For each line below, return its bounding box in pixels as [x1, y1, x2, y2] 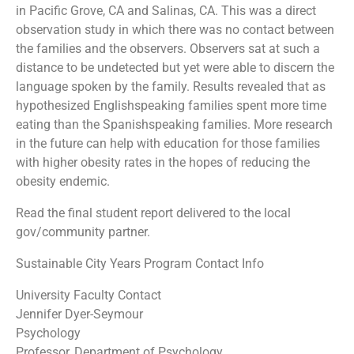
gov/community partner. [16, 224, 150, 239]
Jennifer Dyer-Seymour [16, 306, 143, 322]
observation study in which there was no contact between [16, 21, 334, 37]
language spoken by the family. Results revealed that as [16, 78, 326, 94]
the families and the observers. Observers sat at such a [16, 40, 320, 56]
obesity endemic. [16, 173, 110, 189]
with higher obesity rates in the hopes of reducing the [16, 154, 310, 170]
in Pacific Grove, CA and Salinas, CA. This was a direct [16, 2, 316, 18]
